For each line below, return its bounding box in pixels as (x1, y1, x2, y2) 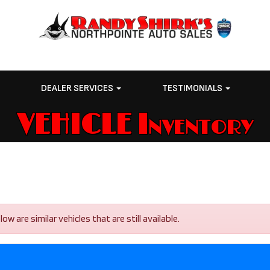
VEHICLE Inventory (17, 108, 253, 142)
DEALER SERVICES (41, 83, 116, 94)
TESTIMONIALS (162, 83, 224, 94)
